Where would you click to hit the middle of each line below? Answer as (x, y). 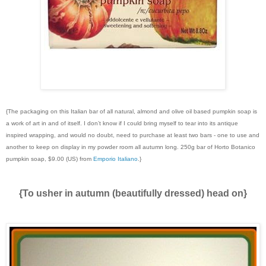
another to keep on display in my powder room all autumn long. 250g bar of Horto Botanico (131, 147)
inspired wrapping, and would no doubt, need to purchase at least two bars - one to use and (133, 135)
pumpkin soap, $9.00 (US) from (50, 159)
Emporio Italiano (115, 159)
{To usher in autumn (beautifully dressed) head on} (133, 193)
